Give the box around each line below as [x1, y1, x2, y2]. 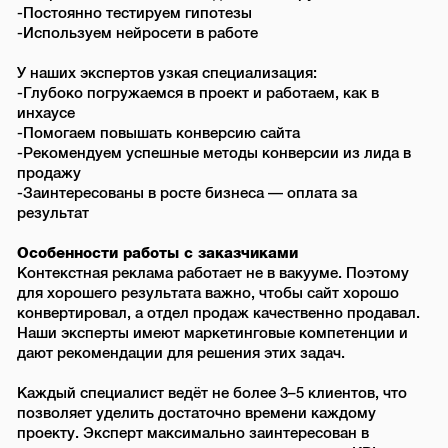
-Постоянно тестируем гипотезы [17, 5, 253, 22]
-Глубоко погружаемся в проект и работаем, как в [17, 85, 380, 102]
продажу [17, 165, 82, 182]
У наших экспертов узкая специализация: [17, 65, 318, 82]
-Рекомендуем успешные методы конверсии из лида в [17, 145, 412, 162]
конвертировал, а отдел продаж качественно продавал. [17, 305, 421, 322]
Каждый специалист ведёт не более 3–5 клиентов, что [17, 385, 408, 402]
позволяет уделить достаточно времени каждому [17, 405, 377, 422]
